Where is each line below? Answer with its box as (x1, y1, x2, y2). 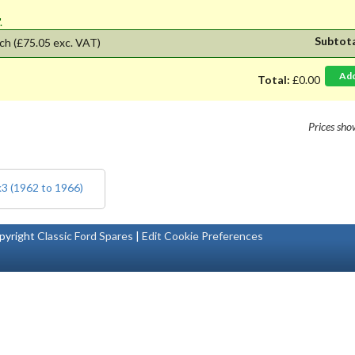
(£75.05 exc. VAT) (13, 35, 101, 49)
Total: (258, 72, 291, 86)
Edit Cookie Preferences (142, 228, 264, 242)
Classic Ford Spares (37, 228, 134, 242)
